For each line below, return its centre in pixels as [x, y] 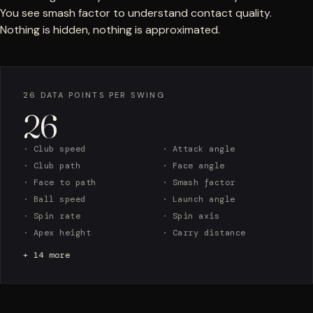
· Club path [52, 166]
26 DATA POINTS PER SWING [94, 95]
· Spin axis [191, 216]
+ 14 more [47, 255]
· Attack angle [199, 149]
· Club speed [54, 149]
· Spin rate [52, 216]
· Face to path [60, 183]
